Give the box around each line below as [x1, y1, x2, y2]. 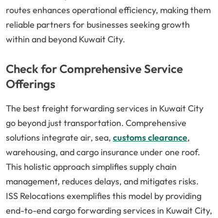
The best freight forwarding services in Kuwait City [6, 103, 203, 114]
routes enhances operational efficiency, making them [6, 4, 211, 16]
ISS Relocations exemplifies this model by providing [6, 190, 201, 202]
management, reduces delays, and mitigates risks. [6, 176, 199, 187]
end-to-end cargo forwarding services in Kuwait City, [6, 205, 212, 217]
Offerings [6, 76, 55, 91]
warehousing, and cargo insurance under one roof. [6, 146, 200, 158]
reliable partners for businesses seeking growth [6, 19, 190, 31]
